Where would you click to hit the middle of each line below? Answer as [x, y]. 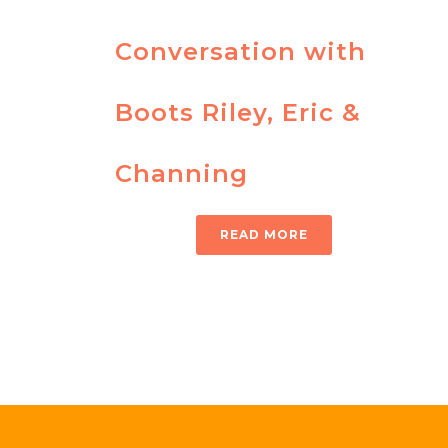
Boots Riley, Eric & [238, 113]
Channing [181, 174]
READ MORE [264, 235]
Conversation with [240, 52]
